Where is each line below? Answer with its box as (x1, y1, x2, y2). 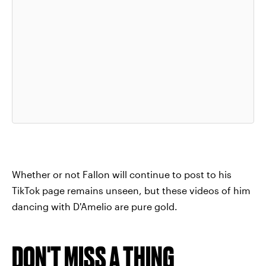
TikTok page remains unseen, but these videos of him (12, 184, 251, 196)
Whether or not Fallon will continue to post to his (12, 168, 232, 180)
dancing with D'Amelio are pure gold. (12, 200, 178, 212)
